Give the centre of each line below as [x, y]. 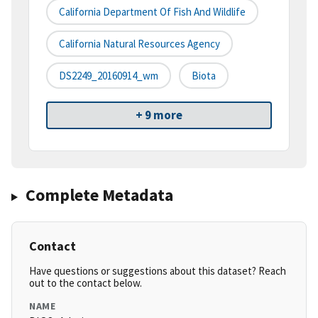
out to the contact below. [86, 283]
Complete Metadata [99, 195]
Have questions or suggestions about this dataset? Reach [158, 271]
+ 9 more [159, 115]
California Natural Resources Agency [139, 44]
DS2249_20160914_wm [109, 76]
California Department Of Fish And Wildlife [152, 12]
